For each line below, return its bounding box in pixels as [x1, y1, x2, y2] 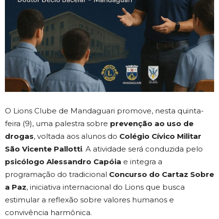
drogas [5, 131, 34, 141]
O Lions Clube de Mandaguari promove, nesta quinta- [5, 106, 204, 115]
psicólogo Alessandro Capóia [5, 156, 121, 166]
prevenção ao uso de [110, 118, 194, 128]
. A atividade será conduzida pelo [82, 144, 203, 153]
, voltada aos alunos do [34, 131, 119, 141]
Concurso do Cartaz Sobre [109, 169, 214, 179]
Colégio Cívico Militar [119, 131, 201, 141]
